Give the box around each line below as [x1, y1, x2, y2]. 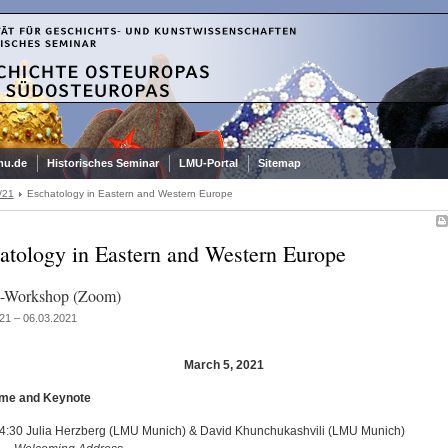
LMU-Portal [178, 157, 238, 169]
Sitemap [257, 157, 301, 169]
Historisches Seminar [46, 157, 159, 169]
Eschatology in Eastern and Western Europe [26, 188, 233, 199]
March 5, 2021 [184, 358, 264, 372]
